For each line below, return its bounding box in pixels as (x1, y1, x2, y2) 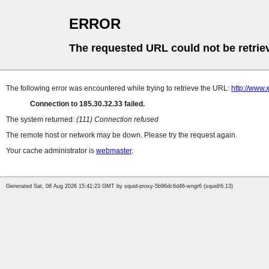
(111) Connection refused (76, 115, 159, 124)
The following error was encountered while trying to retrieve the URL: (6, 84, 231, 93)
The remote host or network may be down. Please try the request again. (6, 131, 237, 140)
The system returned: (6, 115, 76, 124)
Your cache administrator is (6, 147, 96, 156)
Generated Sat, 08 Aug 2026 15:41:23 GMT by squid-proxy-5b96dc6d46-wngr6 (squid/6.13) (6, 183, 233, 190)
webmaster (96, 147, 131, 156)
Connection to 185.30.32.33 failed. (30, 100, 145, 109)
